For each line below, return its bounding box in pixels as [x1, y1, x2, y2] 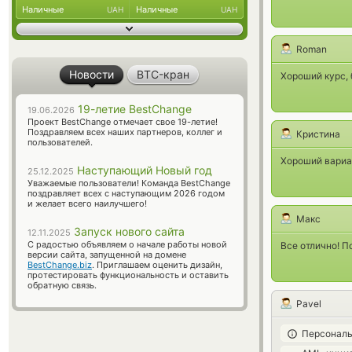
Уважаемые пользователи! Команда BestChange [27, 178, 230, 189]
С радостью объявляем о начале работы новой [27, 239, 227, 250]
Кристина [296, 128, 340, 140]
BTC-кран [137, 68, 189, 81]
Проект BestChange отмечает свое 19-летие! [27, 116, 218, 127]
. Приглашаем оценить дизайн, [92, 259, 222, 270]
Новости [69, 68, 114, 81]
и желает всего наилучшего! [27, 198, 147, 209]
